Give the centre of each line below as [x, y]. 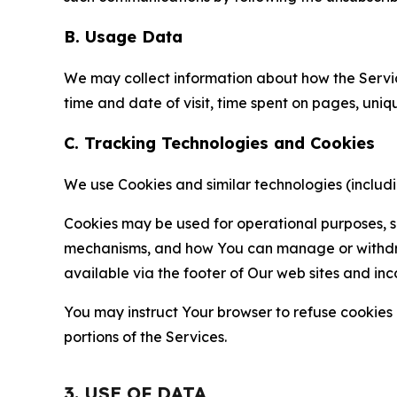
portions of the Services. [145, 337]
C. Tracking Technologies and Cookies [219, 143]
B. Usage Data [123, 37]
